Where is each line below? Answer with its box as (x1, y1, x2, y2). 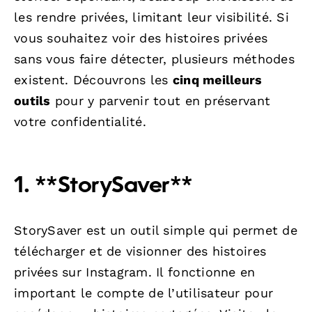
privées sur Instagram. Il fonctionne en (14, 264, 256, 279)
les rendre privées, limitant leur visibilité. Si (14, 9, 289, 24)
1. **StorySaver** (14, 175, 193, 198)
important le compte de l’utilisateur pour (14, 285, 274, 300)
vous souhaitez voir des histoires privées (14, 30, 268, 45)
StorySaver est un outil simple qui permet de (14, 222, 297, 237)
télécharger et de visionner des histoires (14, 243, 267, 258)
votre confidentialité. (14, 114, 146, 129)
